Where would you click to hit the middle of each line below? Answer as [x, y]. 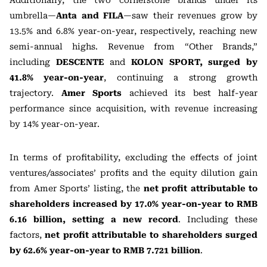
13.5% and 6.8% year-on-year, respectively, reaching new [133, 31]
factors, [27, 235]
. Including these [218, 219]
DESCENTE [80, 62]
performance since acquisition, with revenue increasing [133, 108]
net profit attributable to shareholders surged [151, 235]
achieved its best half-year [190, 93]
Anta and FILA [90, 15]
